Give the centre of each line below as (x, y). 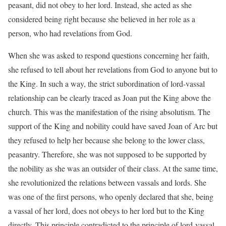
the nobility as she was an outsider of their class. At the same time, (113, 168)
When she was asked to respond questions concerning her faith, (109, 55)
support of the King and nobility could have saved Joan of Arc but (113, 126)
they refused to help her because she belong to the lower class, (106, 140)
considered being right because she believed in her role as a (102, 19)
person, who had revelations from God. (70, 33)
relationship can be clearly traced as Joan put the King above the (109, 98)
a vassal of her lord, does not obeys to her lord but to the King (106, 211)
